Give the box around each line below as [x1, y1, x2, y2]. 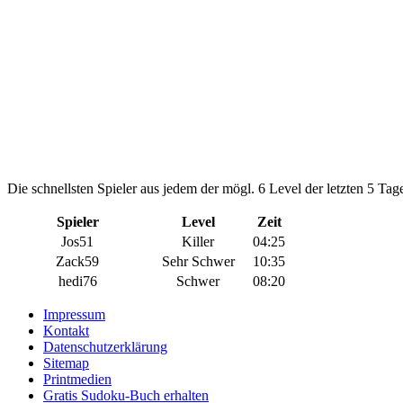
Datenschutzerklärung [43, 339, 167, 354]
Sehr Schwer [161, 254, 235, 269]
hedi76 [58, 273, 97, 289]
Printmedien [43, 372, 112, 387]
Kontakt [43, 323, 89, 338]
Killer [182, 234, 214, 249]
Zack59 [56, 254, 99, 269]
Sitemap [43, 355, 89, 371]
